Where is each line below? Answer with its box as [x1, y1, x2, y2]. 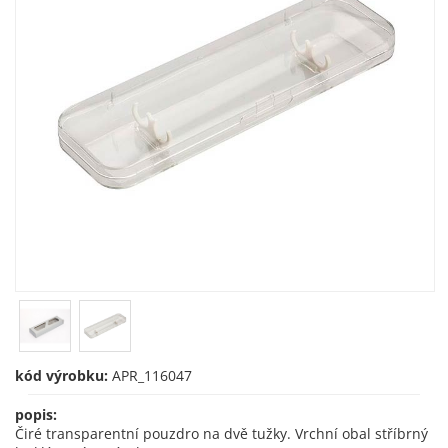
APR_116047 [108, 366, 192, 385]
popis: [15, 405, 57, 424]
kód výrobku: [15, 366, 108, 385]
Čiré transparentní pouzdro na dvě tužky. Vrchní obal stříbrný [15, 424, 428, 443]
